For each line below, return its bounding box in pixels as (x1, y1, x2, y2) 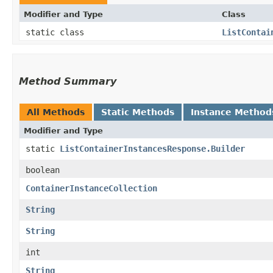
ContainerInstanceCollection (26, 183, 157, 193)
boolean (26, 165, 60, 175)
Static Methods (101, 107, 174, 117)
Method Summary (19, 75, 116, 87)
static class (26, 27, 89, 37)
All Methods (27, 107, 85, 117)
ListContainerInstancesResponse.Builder (60, 143, 245, 154)
